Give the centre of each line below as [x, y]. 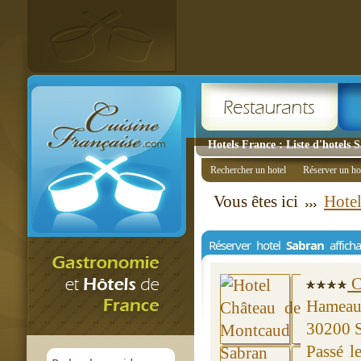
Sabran [305, 245]
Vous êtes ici [258, 201]
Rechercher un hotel [248, 170]
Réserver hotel [247, 245]
